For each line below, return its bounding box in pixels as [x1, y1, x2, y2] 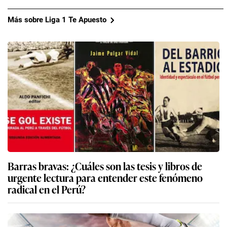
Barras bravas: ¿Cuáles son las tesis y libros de [8, 158, 202, 173]
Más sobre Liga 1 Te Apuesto [8, 15, 106, 25]
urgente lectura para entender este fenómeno [8, 169, 203, 185]
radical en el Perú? [8, 181, 86, 197]
